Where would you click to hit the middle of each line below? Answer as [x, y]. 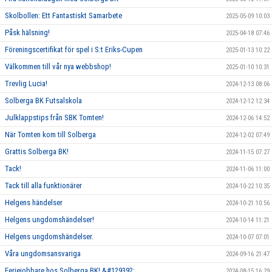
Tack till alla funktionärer [43, 185]
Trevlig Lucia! [26, 83]
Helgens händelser [34, 202]
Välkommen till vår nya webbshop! [58, 66]
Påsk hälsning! [27, 32]
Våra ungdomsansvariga [43, 253]
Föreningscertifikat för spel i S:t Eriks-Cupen [74, 49]
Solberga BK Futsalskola [43, 100]
